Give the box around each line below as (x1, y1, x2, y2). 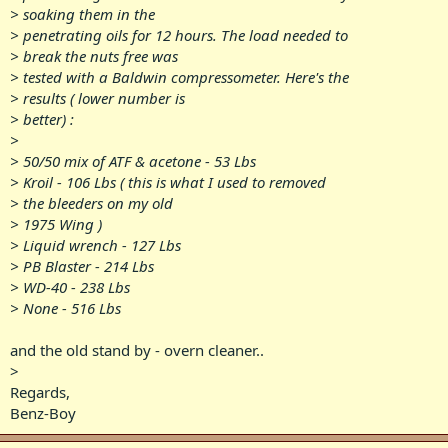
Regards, (10, 381, 70, 402)
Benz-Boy (10, 402, 76, 423)
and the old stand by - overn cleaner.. (10, 339, 264, 360)
